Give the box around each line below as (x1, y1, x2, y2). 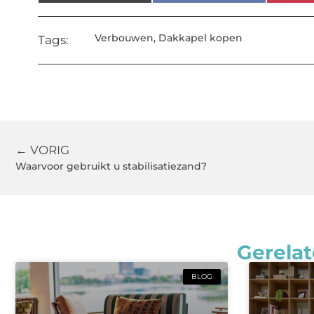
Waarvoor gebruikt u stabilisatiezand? (15, 160, 207, 173)
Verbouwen (95, 32, 154, 45)
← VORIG (15, 143, 69, 158)
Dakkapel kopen (158, 32, 243, 45)
